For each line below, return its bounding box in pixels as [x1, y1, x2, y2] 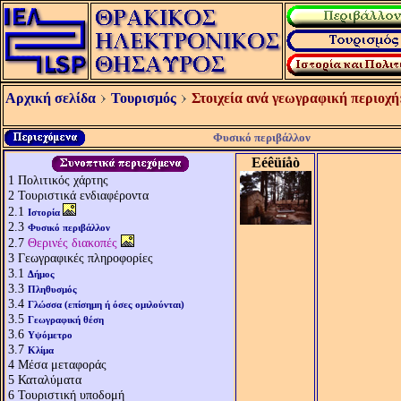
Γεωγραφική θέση [28, 314, 104, 325]
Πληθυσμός [28, 284, 77, 294]
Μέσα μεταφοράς [18, 357, 107, 371]
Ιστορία [28, 207, 60, 218]
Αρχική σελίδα [5, 90, 96, 106]
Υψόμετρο [28, 329, 73, 340]
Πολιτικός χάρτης [18, 173, 108, 187]
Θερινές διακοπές [28, 235, 117, 250]
